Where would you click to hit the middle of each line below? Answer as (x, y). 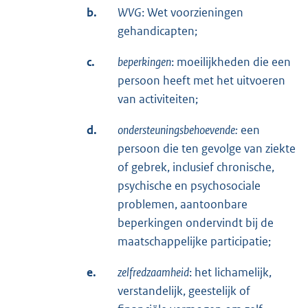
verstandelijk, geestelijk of (184, 290)
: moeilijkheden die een (231, 62)
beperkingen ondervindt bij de (196, 222)
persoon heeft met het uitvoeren (201, 80)
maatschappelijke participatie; (194, 241)
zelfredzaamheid (153, 272)
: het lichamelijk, (230, 272)
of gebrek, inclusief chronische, (196, 167)
